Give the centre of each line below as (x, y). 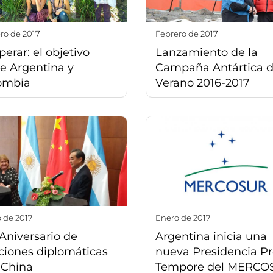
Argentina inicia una (211, 236)
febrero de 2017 (189, 34)
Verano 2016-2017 (203, 83)
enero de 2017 (186, 217)
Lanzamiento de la (207, 53)
